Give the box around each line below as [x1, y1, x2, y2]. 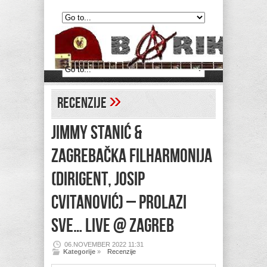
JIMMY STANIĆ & [51, 122, 142, 145]
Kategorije [63, 248, 95, 255]
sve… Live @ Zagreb [51, 215, 174, 238]
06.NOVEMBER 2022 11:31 [64, 241, 144, 248]
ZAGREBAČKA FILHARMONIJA [51, 145, 212, 168]
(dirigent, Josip [51, 168, 145, 191]
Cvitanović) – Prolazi [51, 191, 187, 215]
